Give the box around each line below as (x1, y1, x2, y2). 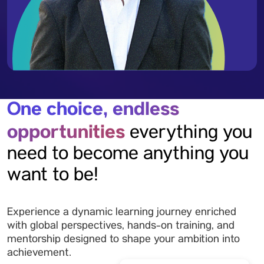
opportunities (7, 120, 130, 144)
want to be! (7, 164, 98, 189)
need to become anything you (7, 143, 249, 167)
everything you (130, 122, 252, 146)
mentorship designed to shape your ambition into (7, 233, 240, 247)
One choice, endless (7, 97, 179, 121)
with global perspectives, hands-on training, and (7, 219, 235, 233)
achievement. (7, 246, 71, 260)
